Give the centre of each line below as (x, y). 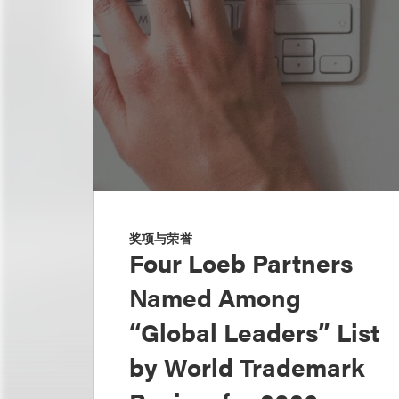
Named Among (215, 297)
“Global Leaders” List (254, 331)
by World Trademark (247, 366)
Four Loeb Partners (241, 262)
